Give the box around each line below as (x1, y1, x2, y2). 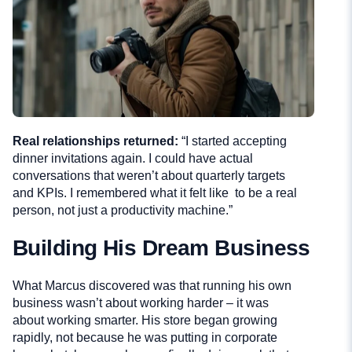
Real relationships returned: (13, 134, 178, 148)
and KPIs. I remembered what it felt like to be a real (13, 186, 297, 200)
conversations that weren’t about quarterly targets (13, 169, 285, 183)
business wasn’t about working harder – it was (13, 296, 269, 310)
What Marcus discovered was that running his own (13, 279, 291, 293)
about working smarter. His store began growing (13, 313, 277, 328)
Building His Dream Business (13, 236, 310, 261)
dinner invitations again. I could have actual (13, 152, 253, 166)
